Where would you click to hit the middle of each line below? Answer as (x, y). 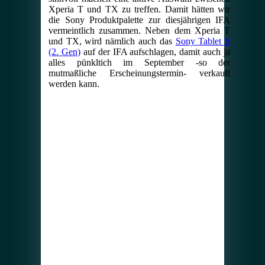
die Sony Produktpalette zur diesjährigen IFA (139, 20)
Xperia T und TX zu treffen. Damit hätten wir (139, 9)
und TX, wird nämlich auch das (112, 41)
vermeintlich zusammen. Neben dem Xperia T (139, 31)
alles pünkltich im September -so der (139, 63)
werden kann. (74, 84)
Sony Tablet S (203, 41)
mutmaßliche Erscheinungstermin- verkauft (139, 73)
